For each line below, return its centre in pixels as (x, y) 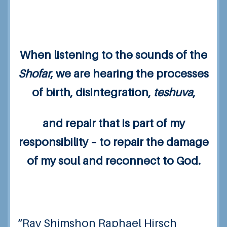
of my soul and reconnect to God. (113, 161)
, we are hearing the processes (130, 73)
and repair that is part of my (113, 123)
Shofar (34, 73)
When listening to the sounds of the (113, 55)
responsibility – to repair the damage (113, 142)
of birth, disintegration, (92, 92)
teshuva (173, 92)
